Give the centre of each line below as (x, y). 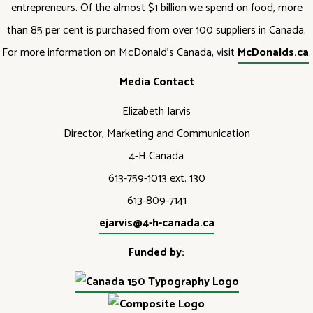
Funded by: (156, 253)
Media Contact (156, 82)
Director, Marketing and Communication (156, 134)
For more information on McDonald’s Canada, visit (120, 53)
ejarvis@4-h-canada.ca (156, 223)
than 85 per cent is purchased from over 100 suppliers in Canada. (156, 30)
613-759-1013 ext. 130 (156, 179)
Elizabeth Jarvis (156, 111)
